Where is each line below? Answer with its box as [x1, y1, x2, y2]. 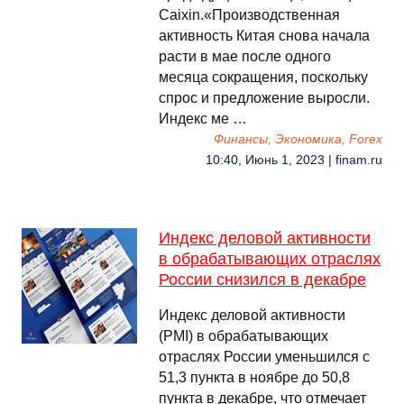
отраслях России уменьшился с [159, 349, 370, 364]
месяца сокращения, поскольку [159, 69, 368, 85]
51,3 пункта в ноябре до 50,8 [159, 370, 350, 385]
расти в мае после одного [159, 49, 331, 64]
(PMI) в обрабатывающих [159, 328, 328, 344]
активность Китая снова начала [159, 28, 370, 43]
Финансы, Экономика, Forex [214, 133, 382, 146]
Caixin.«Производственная [159, 7, 340, 23]
